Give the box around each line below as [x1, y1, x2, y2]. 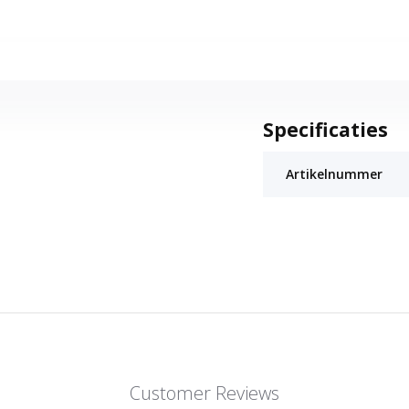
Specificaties [262, 116, 388, 142]
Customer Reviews [129, 380, 279, 405]
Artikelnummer [285, 164, 383, 183]
